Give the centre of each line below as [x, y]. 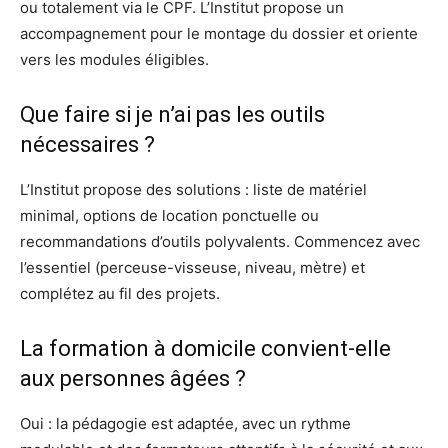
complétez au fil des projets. [120, 293]
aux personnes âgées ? [133, 378]
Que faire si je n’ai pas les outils [172, 114]
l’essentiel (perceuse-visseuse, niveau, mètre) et [192, 267]
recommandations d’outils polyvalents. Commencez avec [220, 241]
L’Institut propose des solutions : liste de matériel [193, 189]
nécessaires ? [87, 144]
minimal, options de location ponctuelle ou [169, 215]
